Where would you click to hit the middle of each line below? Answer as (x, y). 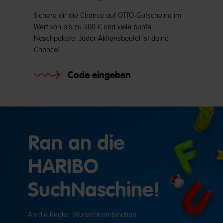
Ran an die (76, 143)
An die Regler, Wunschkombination (82, 215)
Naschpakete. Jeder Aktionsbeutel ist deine (101, 38)
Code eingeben (99, 75)
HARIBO (63, 167)
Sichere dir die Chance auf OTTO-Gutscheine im (108, 15)
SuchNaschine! (94, 190)
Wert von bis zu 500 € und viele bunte (93, 27)
